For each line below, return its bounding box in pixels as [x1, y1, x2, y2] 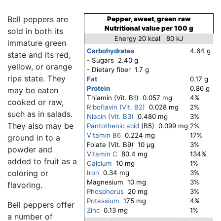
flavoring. [7, 180, 42, 190]
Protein [87, 84, 110, 93]
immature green [7, 38, 66, 48]
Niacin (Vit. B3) [87, 112, 134, 121]
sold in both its [7, 26, 63, 37]
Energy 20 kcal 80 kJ [114, 35, 183, 43]
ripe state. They [7, 74, 66, 84]
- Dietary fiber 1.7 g [87, 66, 153, 74]
